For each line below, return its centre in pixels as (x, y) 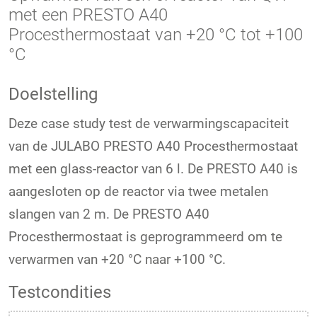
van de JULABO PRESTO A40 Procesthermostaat (153, 146)
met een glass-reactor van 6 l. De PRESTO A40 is (153, 168)
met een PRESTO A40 (88, 15)
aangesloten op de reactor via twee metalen (138, 191)
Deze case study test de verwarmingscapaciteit (149, 123)
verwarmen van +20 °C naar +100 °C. (117, 259)
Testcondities (60, 292)
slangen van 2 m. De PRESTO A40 (109, 214)
